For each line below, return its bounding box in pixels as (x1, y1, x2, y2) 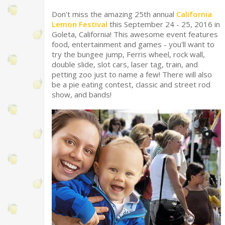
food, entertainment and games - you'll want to (52, 39, 214, 49)
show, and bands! (52, 89, 111, 99)
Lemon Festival (52, 19, 107, 29)
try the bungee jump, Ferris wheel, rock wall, (52, 49, 205, 59)
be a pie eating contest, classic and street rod (52, 79, 210, 89)
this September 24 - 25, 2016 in (107, 19, 220, 29)
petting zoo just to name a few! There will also (52, 69, 212, 79)
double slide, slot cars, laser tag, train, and (52, 59, 198, 69)
